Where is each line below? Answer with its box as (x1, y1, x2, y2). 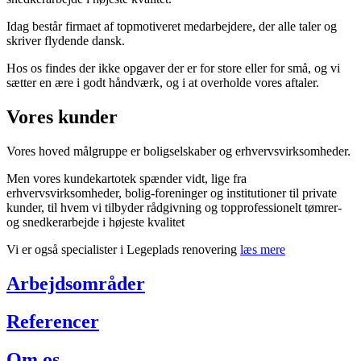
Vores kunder (6, 106, 118, 128)
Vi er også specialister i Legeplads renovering (6, 243, 240, 257)
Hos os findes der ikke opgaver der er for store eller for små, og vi (6, 61, 340, 76)
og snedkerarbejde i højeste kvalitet (6, 215, 185, 230)
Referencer (6, 311, 99, 333)
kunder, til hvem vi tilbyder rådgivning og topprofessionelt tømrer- (6, 201, 342, 215)
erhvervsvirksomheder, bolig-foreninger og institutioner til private (6, 186, 337, 201)
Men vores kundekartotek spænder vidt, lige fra (6, 172, 247, 186)
